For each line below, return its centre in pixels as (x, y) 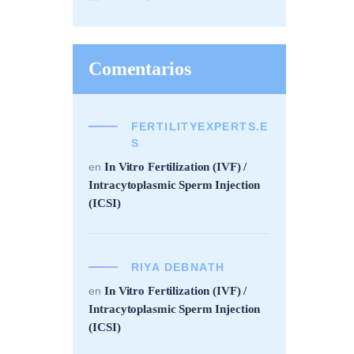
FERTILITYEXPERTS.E (200, 127)
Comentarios (140, 68)
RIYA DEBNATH (178, 267)
